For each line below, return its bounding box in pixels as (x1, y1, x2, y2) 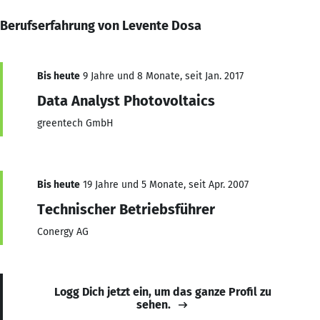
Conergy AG (37, 225, 89, 238)
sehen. (136, 297, 171, 311)
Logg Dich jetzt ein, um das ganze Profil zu (54, 284, 271, 299)
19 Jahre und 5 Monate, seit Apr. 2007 (80, 178, 249, 191)
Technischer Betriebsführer (37, 200, 215, 218)
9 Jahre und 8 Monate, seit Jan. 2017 (80, 69, 244, 82)
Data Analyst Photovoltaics (37, 91, 215, 109)
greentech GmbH (37, 116, 114, 129)
